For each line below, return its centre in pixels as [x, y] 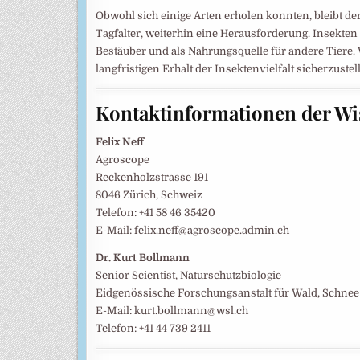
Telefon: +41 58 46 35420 [155, 213]
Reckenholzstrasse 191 [152, 178]
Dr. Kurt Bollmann [143, 258]
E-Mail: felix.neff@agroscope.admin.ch [192, 231]
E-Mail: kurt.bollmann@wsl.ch [172, 311]
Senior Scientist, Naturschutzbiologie [188, 276]
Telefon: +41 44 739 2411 [153, 329]
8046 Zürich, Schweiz [149, 195]
